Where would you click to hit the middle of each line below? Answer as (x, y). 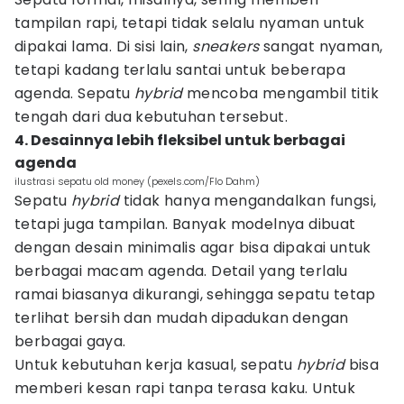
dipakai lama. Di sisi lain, (104, 46)
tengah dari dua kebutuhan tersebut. (151, 117)
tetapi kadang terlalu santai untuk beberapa (180, 70)
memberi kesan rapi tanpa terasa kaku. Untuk (185, 388)
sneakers (226, 46)
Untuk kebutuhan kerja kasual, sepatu (156, 365)
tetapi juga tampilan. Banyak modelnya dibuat (185, 224)
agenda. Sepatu (74, 93)
